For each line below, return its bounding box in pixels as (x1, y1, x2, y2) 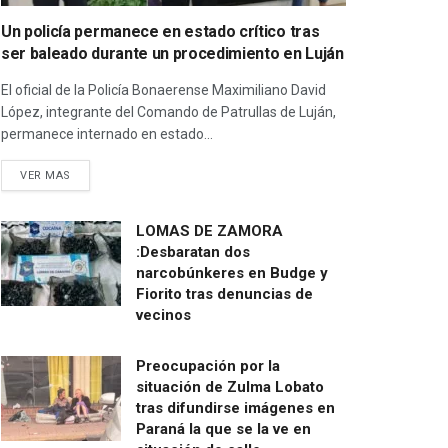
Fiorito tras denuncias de (136, 284, 313, 303)
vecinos (136, 305, 191, 324)
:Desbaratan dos (136, 242, 250, 261)
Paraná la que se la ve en (136, 419, 311, 438)
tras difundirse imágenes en (136, 398, 335, 417)
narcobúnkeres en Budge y (136, 263, 328, 282)
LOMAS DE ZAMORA (136, 221, 283, 240)
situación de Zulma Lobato (136, 377, 324, 396)
